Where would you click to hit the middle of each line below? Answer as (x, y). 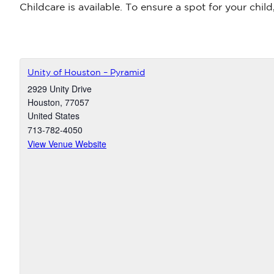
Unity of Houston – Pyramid (86, 73)
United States (54, 116)
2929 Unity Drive (60, 89)
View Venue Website (67, 144)
